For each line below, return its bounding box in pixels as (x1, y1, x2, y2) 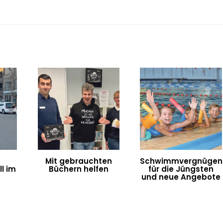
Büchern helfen (48, 163, 109, 174)
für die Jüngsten (148, 163, 214, 174)
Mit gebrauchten (45, 155, 112, 166)
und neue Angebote (141, 171, 221, 182)
